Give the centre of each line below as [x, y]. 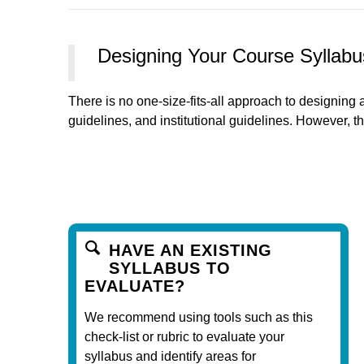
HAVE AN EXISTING [191, 250]
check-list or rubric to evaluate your [184, 336]
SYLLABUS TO [170, 268]
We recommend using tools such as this [199, 317]
